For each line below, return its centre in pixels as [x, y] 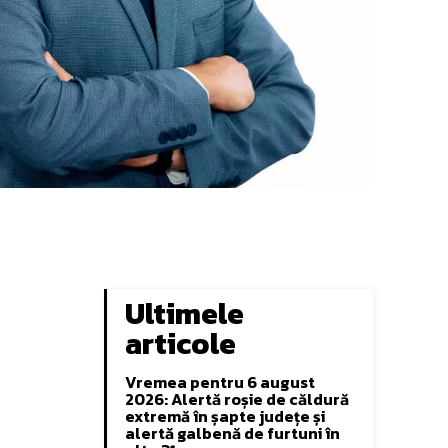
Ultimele [184, 313]
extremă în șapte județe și [225, 415]
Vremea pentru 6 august [220, 381]
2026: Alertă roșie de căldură [237, 398]
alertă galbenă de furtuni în [232, 432]
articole [180, 343]
